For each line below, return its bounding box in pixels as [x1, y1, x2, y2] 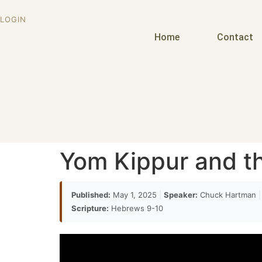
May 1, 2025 [111, 190, 159, 199]
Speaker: [164, 190, 198, 199]
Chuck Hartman [198, 190, 258, 199]
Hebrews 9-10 [109, 204, 163, 213]
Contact [216, 32, 253, 43]
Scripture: [71, 204, 109, 213]
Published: [71, 190, 111, 199]
